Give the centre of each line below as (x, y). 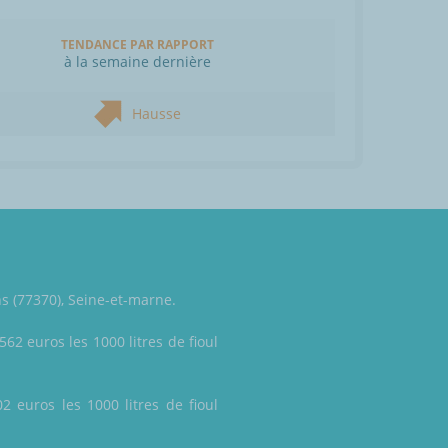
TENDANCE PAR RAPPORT (137, 45)
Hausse (156, 114)
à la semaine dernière (137, 62)
